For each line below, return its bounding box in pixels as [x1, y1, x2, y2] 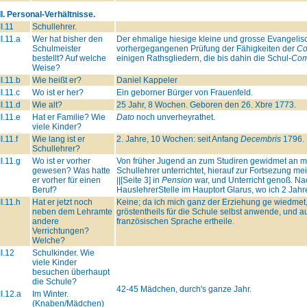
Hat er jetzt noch [32, 197, 93, 207]
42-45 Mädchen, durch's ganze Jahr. [116, 284, 251, 294]
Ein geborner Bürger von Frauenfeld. [116, 87, 253, 97]
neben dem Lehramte [32, 206, 112, 217]
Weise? [32, 62, 60, 73]
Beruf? [32, 184, 57, 195]
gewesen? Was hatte [32, 165, 110, 175]
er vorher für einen [32, 175, 101, 185]
